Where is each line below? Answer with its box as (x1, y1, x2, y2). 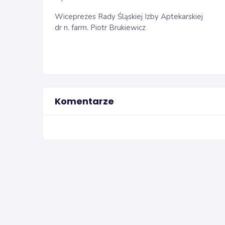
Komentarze (55, 95, 114, 107)
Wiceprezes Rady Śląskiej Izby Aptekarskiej (55, 12, 203, 22)
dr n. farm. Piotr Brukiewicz (55, 23, 146, 33)
